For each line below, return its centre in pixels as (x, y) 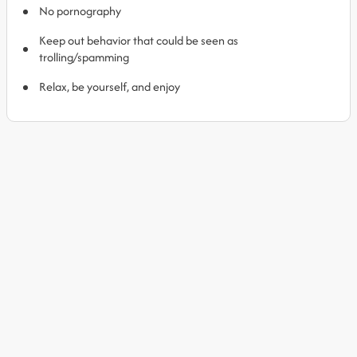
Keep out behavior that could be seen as (139, 40)
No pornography (80, 11)
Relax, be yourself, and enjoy (110, 86)
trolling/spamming (84, 57)
